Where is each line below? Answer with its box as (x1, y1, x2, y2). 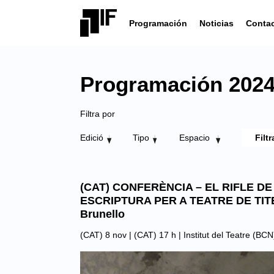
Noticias (199, 18, 234, 28)
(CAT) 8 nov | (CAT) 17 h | (80, 230, 183, 240)
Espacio (179, 133, 213, 143)
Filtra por (80, 109, 115, 119)
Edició (80, 133, 103, 143)
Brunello (80, 208, 125, 220)
